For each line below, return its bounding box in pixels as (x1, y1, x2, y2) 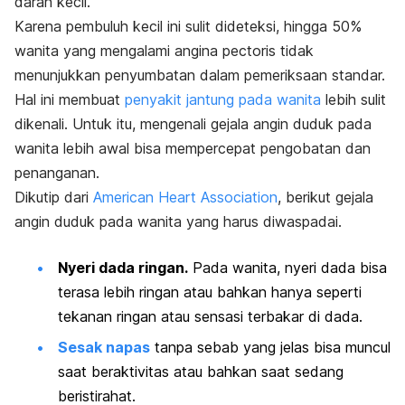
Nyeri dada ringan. (58, 259, 188, 278)
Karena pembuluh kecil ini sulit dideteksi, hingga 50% (14, 17, 362, 36)
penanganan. (14, 164, 99, 183)
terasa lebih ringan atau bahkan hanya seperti (58, 283, 362, 302)
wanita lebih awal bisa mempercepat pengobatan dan (14, 139, 371, 158)
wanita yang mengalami (14, 42, 174, 61)
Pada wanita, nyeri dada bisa (188, 259, 387, 278)
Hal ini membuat (14, 90, 125, 109)
